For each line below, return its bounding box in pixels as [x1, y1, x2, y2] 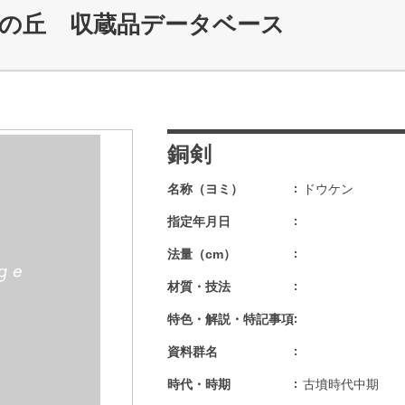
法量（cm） [167, 247, 236, 261]
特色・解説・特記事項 [167, 312, 294, 326]
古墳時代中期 [303, 377, 379, 391]
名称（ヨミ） [167, 182, 243, 196]
